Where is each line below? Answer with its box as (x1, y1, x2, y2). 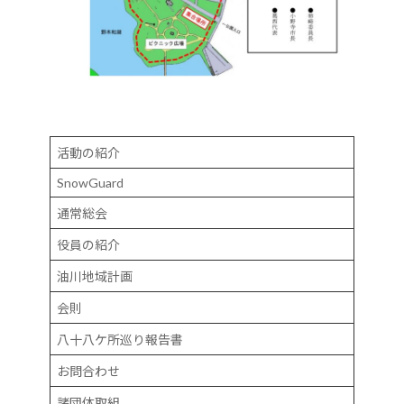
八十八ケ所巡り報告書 (57, 331, 183, 347)
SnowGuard (57, 174, 124, 190)
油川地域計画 (57, 268, 133, 284)
